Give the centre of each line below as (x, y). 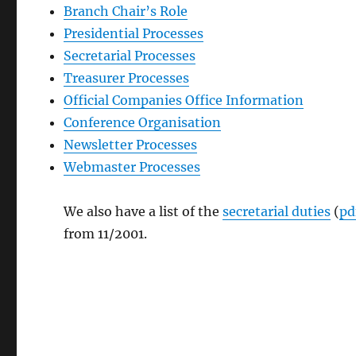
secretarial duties (277, 211)
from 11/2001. (106, 234)
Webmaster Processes (132, 167)
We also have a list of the (143, 211)
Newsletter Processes (131, 145)
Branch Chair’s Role (126, 11)
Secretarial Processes (130, 56)
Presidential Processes (134, 33)
